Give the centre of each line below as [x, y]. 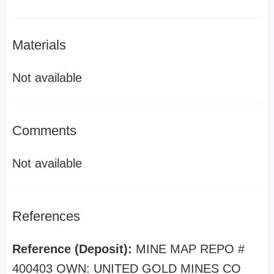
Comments [44, 131]
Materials [39, 45]
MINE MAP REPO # [190, 249]
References [46, 216]
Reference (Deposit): [74, 249]
